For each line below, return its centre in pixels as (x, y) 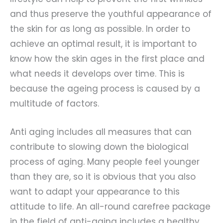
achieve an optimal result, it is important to (103, 44)
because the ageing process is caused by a (105, 89)
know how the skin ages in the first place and (107, 59)
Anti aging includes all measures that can (101, 132)
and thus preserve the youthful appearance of (111, 14)
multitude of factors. (55, 104)
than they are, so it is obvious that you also (103, 177)
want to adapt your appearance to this (95, 192)
